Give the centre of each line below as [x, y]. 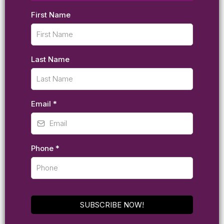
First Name [51, 14]
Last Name [50, 59]
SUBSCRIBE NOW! [112, 204]
